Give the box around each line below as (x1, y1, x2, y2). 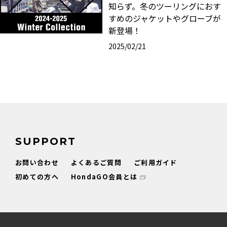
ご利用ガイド (133, 158, 177, 168)
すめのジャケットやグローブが (108, 12, 221, 25)
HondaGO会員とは (70, 172, 138, 182)
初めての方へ (15, 172, 59, 182)
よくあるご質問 (70, 158, 122, 168)
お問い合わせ (15, 158, 59, 168)
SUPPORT (15, 135, 76, 148)
